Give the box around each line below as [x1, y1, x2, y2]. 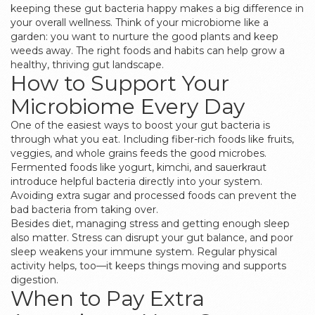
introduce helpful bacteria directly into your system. [11, 175, 262, 188]
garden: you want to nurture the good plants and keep [11, 30, 278, 43]
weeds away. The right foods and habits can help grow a [11, 44, 285, 57]
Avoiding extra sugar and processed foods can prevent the [11, 189, 297, 202]
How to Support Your [11, 70, 229, 96]
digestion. [11, 274, 58, 286]
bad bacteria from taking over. [11, 203, 158, 216]
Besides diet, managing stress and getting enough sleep [11, 217, 290, 230]
